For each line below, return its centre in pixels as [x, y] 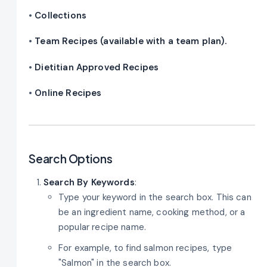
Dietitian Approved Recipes [97, 67]
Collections [60, 15]
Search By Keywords [89, 182]
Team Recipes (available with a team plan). [131, 41]
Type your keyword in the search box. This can [155, 197]
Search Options [71, 159]
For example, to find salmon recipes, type [145, 248]
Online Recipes [68, 93]
